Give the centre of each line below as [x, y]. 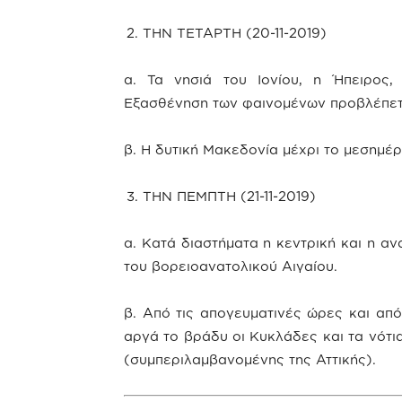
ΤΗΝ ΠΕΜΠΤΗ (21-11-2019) [229, 196]
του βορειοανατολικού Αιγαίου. [231, 266]
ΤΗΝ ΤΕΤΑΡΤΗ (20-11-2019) [235, 33]
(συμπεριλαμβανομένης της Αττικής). [250, 359]
